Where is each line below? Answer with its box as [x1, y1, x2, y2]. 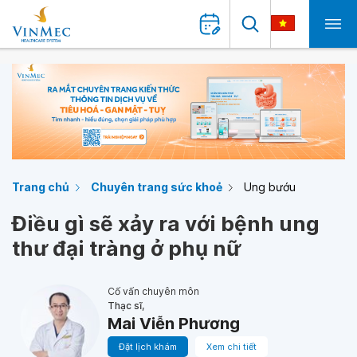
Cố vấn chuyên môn [108, 285, 199, 297]
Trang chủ [12, 180, 69, 194]
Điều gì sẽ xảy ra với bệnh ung [12, 211, 320, 236]
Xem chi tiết [206, 341, 257, 352]
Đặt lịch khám [119, 341, 177, 352]
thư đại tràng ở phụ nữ [12, 236, 241, 261]
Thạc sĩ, [108, 300, 144, 312]
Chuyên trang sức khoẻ [91, 180, 222, 194]
